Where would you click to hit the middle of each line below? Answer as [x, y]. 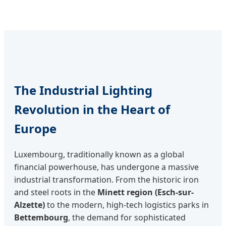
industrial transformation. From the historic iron [106, 179]
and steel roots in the [56, 192]
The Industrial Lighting [83, 90]
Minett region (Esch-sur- [146, 192]
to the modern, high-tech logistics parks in [127, 205]
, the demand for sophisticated [127, 217]
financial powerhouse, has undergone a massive [106, 167]
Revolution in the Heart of [92, 109]
